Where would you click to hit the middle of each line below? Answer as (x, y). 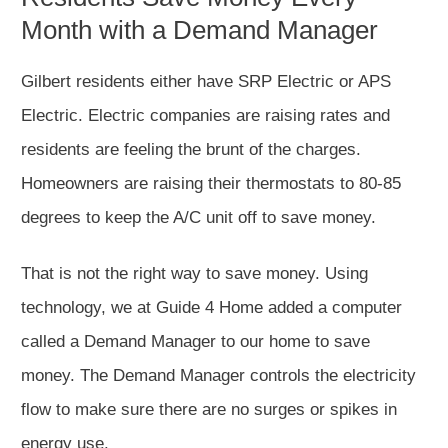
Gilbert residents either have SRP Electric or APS (206, 82)
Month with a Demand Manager (199, 30)
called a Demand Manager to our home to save (195, 342)
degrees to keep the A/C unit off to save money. (201, 218)
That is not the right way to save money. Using (194, 274)
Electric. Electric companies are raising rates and (205, 116)
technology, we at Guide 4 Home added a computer (211, 308)
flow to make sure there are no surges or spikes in (209, 410)
